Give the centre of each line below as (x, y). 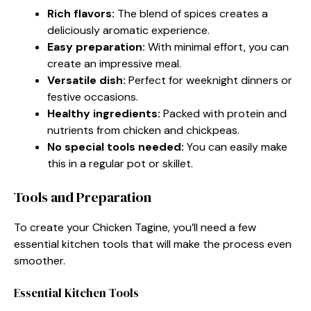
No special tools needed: (116, 146)
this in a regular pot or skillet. (120, 163)
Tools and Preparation (83, 197)
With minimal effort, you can (217, 47)
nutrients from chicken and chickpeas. (143, 130)
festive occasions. (93, 96)
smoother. (40, 260)
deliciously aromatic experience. (128, 30)
